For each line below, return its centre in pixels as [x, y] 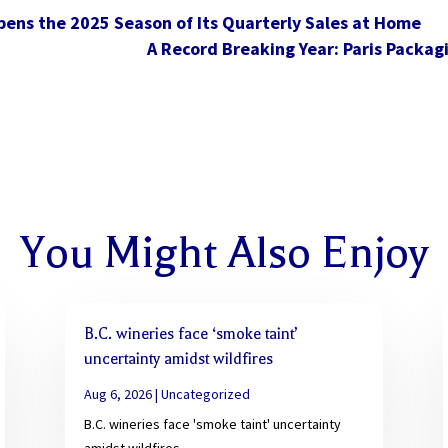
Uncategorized [205, 393]
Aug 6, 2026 [117, 393]
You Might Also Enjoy [224, 252]
